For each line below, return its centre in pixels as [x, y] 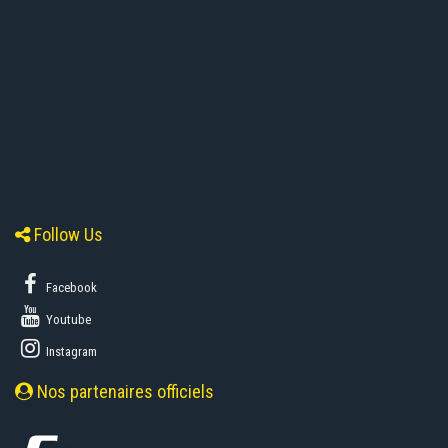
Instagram [70, 351]
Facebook [70, 287]
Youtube [67, 319]
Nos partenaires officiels [123, 391]
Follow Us [66, 234]
